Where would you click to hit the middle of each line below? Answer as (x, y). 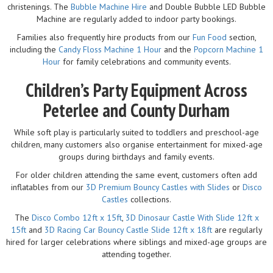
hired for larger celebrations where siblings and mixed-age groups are (136, 242)
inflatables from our (48, 187)
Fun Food (209, 37)
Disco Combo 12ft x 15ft (76, 217)
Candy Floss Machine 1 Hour (110, 49)
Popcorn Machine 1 (229, 49)
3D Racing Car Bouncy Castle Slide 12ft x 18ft (128, 229)
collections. (150, 199)
